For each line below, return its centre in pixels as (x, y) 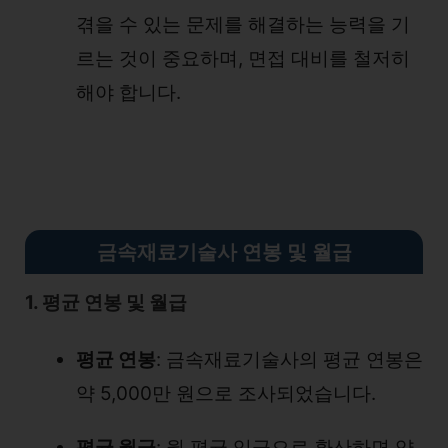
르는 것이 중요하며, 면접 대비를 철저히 (243, 58)
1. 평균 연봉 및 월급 (106, 302)
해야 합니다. (128, 92)
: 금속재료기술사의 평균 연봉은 (289, 359)
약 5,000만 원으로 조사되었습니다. (226, 393)
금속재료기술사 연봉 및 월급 (224, 252)
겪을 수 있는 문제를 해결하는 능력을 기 (243, 24)
